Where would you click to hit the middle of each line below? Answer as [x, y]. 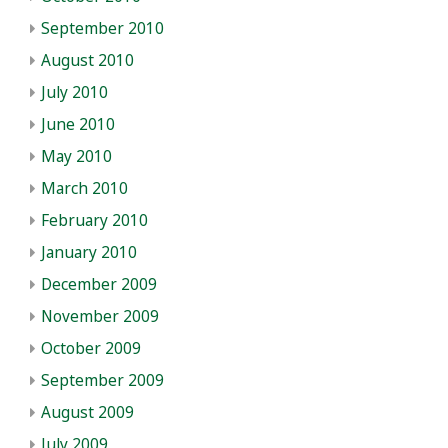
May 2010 [76, 156]
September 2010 [102, 28]
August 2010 [87, 60]
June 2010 [78, 124]
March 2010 [84, 188]
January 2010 [89, 252]
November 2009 [100, 316]
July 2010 [74, 92]
